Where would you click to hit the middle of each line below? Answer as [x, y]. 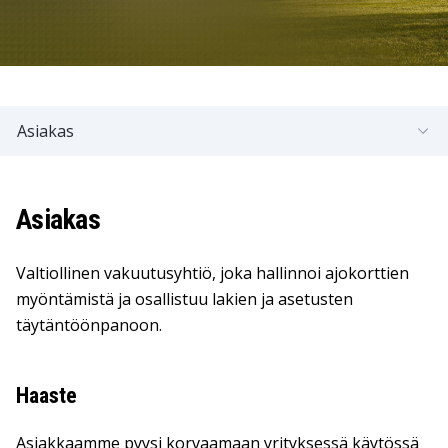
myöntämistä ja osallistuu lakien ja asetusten [184, 299]
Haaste [46, 395]
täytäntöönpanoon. [89, 325]
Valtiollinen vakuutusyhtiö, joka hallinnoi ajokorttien [212, 273]
